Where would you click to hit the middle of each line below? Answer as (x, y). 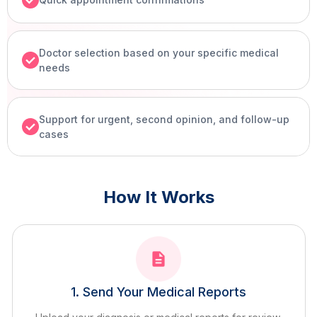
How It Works (158, 197)
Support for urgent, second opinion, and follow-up (164, 119)
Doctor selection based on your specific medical (159, 52)
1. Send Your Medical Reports (158, 292)
